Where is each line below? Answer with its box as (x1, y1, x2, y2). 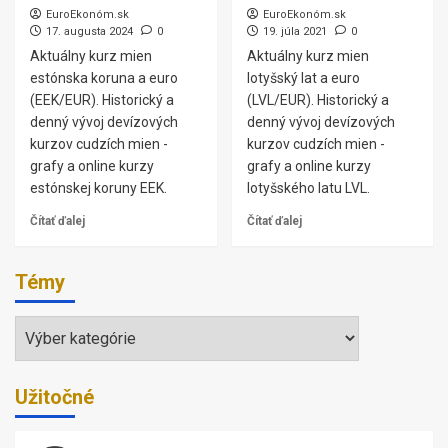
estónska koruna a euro (30, 70, 178, 86)
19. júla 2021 (262, 25, 327, 38)
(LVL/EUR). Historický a (246, 92, 389, 108)
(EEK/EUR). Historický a (30, 92, 174, 108)
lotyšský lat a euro (246, 70, 360, 86)
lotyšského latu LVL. (246, 180, 370, 196)
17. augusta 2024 (46, 25, 133, 38)
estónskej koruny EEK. (30, 180, 167, 196)
